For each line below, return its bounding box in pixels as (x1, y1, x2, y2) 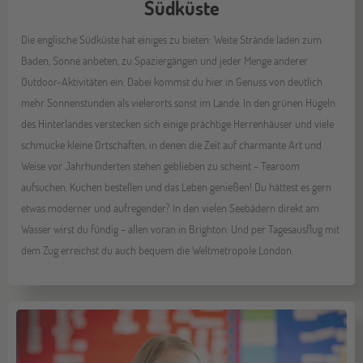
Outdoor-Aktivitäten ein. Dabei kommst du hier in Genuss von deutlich (21, 74, 323, 90)
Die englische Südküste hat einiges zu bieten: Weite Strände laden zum (21, 32, 322, 48)
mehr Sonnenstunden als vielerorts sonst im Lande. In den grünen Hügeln (21, 95, 336, 111)
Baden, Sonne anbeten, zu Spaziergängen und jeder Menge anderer (21, 53, 309, 69)
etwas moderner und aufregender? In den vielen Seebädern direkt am (21, 200, 320, 216)
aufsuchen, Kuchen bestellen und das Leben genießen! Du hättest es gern (21, 179, 332, 195)
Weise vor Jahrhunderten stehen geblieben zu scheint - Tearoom (21, 158, 301, 174)
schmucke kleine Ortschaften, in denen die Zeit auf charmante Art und (21, 137, 322, 153)
